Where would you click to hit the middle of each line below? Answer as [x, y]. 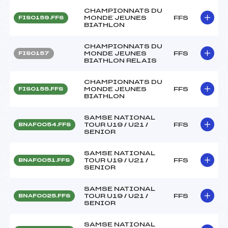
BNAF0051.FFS [44, 160]
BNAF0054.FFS [45, 124]
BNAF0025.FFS [44, 196]
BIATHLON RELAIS [120, 60]
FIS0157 [34, 53]
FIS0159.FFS [41, 18]
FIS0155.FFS [41, 89]
